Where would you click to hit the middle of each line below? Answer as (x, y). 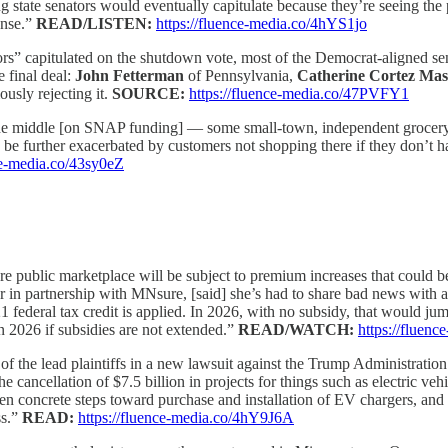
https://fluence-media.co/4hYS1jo (261, 24)
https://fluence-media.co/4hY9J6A (186, 417)
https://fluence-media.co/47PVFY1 (299, 94)
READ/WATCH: (298, 329)
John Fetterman (131, 76)
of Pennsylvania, (242, 76)
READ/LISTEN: (96, 24)
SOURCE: (150, 94)
